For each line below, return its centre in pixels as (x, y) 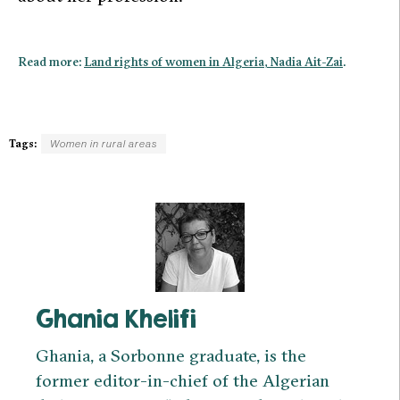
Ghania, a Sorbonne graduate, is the (171, 355)
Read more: (51, 62)
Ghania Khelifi (116, 318)
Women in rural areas (104, 143)
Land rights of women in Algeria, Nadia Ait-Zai (213, 62)
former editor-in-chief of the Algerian (183, 380)
